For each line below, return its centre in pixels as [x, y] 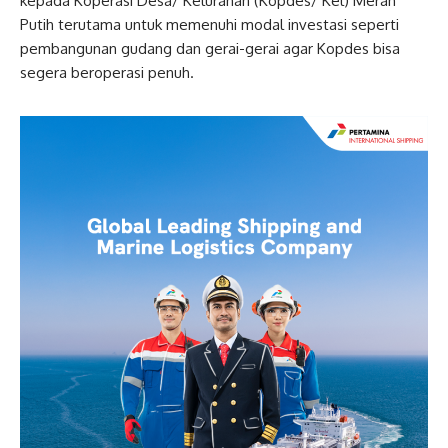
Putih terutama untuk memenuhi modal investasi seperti [209, 25]
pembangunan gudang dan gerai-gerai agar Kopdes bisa [210, 49]
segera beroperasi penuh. [107, 73]
